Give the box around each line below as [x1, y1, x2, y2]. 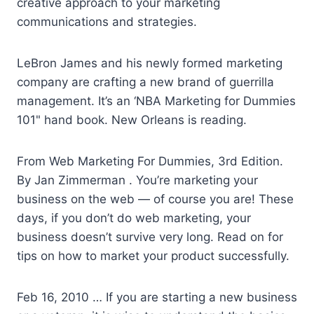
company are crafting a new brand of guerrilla [17, 75, 274, 90]
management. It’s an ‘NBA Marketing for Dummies [17, 94, 296, 109]
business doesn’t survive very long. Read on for [17, 230, 283, 245]
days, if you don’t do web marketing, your [17, 211, 251, 226]
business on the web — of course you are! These [17, 192, 294, 207]
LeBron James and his [17, 56, 146, 71]
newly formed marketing [146, 56, 282, 71]
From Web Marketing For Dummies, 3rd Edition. [17, 154, 283, 169]
